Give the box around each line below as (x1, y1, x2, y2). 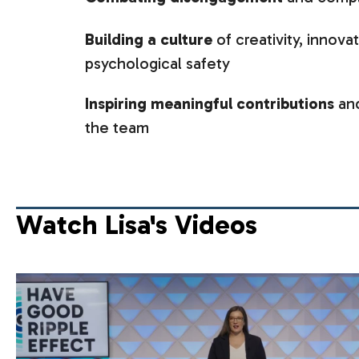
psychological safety (85, 54, 230, 74)
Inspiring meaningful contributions (85, 94, 334, 114)
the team (85, 118, 149, 138)
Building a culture (85, 30, 212, 50)
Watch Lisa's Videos (16, 208, 257, 242)
